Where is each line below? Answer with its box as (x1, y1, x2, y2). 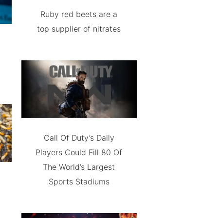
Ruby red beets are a (40, 9, 118, 19)
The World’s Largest (43, 162, 115, 172)
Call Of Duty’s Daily (43, 132, 114, 143)
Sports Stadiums (48, 176, 109, 186)
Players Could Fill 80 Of (36, 147, 123, 157)
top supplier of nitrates (37, 23, 121, 34)
